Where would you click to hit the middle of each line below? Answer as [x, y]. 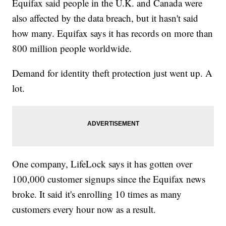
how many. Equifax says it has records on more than [113, 33]
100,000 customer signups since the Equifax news [109, 179]
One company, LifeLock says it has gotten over [102, 164]
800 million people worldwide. [72, 48]
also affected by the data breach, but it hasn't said [105, 18]
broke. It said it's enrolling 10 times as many [97, 194]
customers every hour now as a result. [84, 209]
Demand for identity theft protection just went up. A [112, 73]
